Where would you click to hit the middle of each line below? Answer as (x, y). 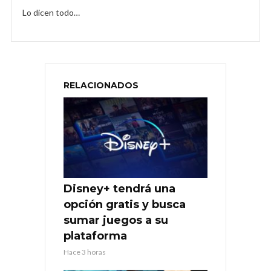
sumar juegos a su (116, 220)
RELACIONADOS (101, 85)
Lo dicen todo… (51, 12)
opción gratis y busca (125, 205)
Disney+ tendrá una (119, 189)
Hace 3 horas (85, 252)
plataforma (95, 236)
